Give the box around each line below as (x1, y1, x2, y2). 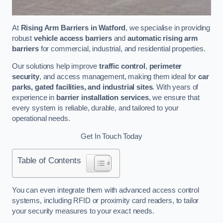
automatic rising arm (127, 34, 198, 42)
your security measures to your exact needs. (12, 207, 154, 215)
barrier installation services (56, 94, 149, 102)
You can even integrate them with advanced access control (12, 186, 199, 194)
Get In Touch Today (81, 132, 142, 140)
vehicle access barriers (33, 34, 112, 42)
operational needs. (12, 114, 70, 123)
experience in (12, 94, 56, 102)
